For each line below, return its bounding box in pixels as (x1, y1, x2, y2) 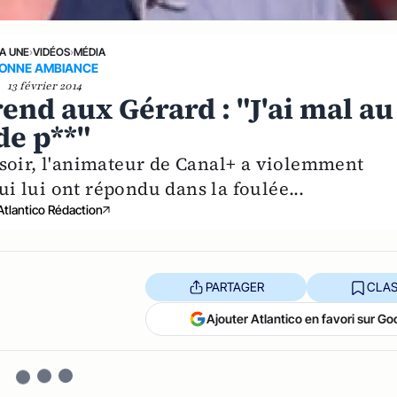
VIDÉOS (32, 44, 70, 58)
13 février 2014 (7, 78, 82, 93)
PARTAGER (205, 279, 264, 295)
